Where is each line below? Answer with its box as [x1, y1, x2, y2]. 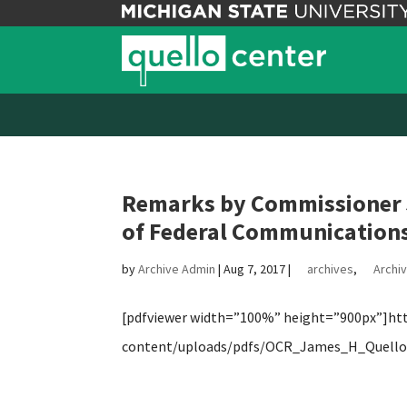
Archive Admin [138, 261, 216, 278]
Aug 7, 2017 [223, 261, 286, 278]
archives [307, 261, 354, 278]
